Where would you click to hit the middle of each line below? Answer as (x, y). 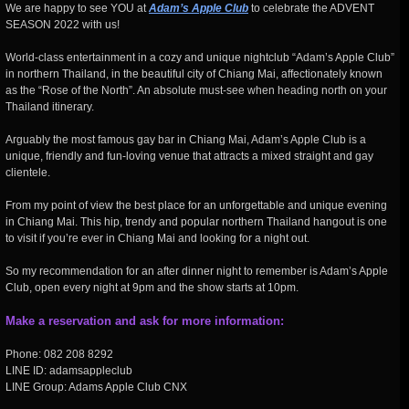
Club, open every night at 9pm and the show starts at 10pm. (152, 288)
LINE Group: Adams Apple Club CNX (96, 387)
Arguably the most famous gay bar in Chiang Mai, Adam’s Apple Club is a (186, 140)
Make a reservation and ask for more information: (145, 321)
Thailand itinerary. (50, 107)
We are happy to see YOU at (77, 8)
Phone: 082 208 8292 (59, 354)
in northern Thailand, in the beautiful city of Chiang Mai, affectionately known (194, 74)
